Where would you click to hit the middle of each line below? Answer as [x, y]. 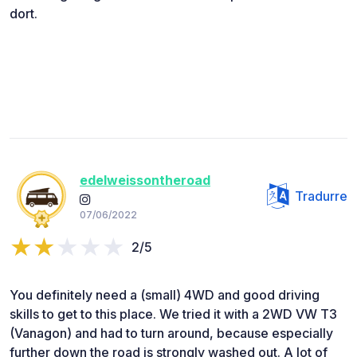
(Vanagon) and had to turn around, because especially [171, 333]
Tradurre [321, 196]
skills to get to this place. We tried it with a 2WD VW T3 [173, 314]
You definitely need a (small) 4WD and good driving [165, 294]
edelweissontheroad [145, 180]
